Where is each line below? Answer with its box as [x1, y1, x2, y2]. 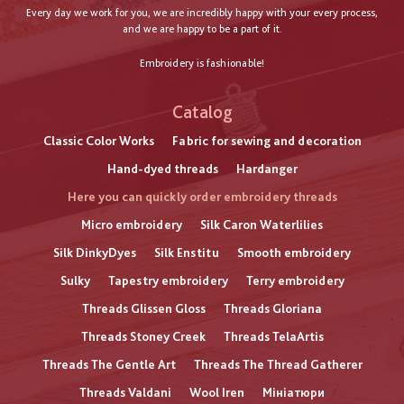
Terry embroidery [245, 273, 344, 289]
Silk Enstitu [154, 245, 219, 261]
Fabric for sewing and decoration [171, 133, 362, 149]
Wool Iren [189, 385, 244, 400]
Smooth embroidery [237, 245, 351, 261]
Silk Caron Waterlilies [200, 217, 323, 233]
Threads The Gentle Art [41, 357, 176, 372]
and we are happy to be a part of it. [122, 23, 282, 36]
